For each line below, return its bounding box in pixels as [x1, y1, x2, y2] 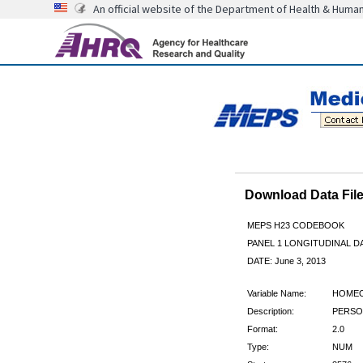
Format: [246, 323, 278, 334]
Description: [246, 305, 294, 316]
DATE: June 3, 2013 [246, 255, 326, 266]
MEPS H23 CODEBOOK [246, 220, 344, 230]
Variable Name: [246, 288, 306, 298]
